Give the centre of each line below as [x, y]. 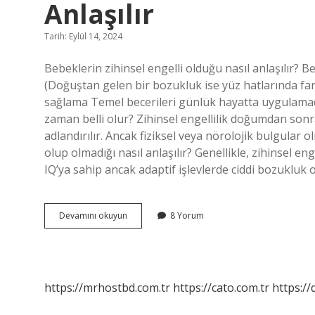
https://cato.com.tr [221, 288]
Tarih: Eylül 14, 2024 [83, 36]
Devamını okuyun [93, 216]
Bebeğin [143, 215]
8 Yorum [187, 216]
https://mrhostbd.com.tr [107, 288]
